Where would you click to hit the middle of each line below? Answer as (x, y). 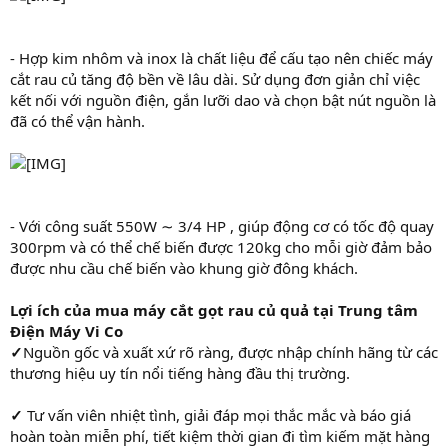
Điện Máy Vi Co (66, 330)
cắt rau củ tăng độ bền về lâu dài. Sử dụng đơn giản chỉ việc (215, 78)
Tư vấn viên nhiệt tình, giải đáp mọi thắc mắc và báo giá (219, 414)
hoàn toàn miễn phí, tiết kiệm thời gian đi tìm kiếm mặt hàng (220, 435)
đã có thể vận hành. (77, 120)
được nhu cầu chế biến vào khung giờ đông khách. (184, 267)
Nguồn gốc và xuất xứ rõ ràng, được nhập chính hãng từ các (230, 351)
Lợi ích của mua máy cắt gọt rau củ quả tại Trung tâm (214, 309)
